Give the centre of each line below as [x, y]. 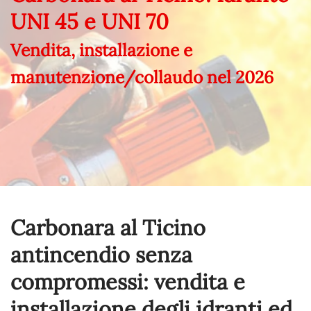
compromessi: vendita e [128, 281]
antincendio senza [101, 254]
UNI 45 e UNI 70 [90, 21]
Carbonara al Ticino [108, 227]
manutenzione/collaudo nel [123, 77]
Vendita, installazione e [101, 50]
